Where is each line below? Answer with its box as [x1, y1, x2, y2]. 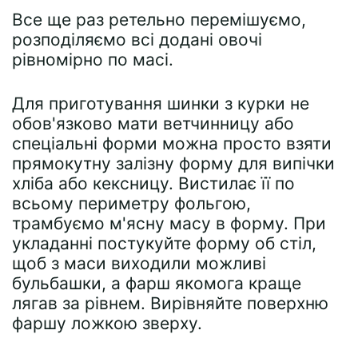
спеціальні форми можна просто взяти [12, 133, 332, 153]
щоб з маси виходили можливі [12, 253, 266, 273]
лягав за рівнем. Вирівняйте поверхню [12, 293, 328, 313]
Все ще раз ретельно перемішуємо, [12, 10, 306, 30]
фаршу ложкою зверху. [12, 313, 202, 333]
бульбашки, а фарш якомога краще [12, 273, 301, 293]
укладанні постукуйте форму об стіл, [12, 233, 316, 253]
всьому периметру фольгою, [12, 193, 251, 213]
